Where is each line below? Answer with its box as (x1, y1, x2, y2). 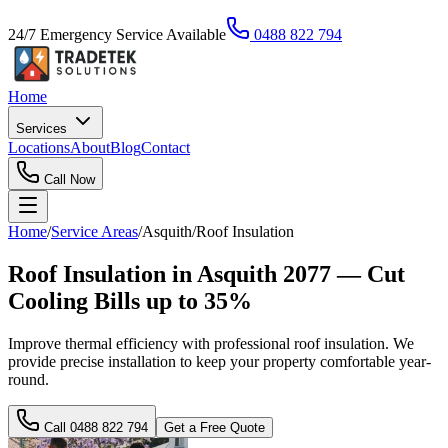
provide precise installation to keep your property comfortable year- (8, 352, 431, 370)
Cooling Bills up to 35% (8, 287, 252, 314)
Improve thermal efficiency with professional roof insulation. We (8, 334, 414, 352)
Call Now (40, 172, 95, 187)
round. (8, 370, 49, 388)
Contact (141, 139, 190, 156)
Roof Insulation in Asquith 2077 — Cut (8, 260, 405, 287)
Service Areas (51, 223, 138, 240)
